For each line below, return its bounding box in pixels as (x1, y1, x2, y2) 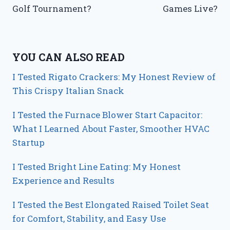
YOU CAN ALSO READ (12, 50, 125, 64)
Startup (12, 137, 45, 149)
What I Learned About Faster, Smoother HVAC (12, 123, 209, 135)
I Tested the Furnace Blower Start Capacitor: (12, 109, 202, 121)
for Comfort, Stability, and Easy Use (12, 213, 166, 225)
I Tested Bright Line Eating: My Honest (12, 161, 181, 173)
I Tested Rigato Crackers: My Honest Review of (12, 71, 216, 83)
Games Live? (163, 2, 218, 14)
